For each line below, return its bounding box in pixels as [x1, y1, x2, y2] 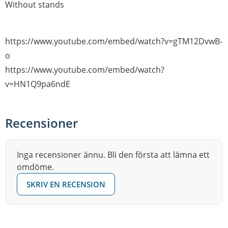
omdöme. [17, 161, 54, 173]
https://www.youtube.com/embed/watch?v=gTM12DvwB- [5, 36, 222, 47]
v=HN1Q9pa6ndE [5, 78, 70, 90]
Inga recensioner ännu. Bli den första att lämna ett [17, 149, 210, 161]
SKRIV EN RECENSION [26, 179, 105, 189]
